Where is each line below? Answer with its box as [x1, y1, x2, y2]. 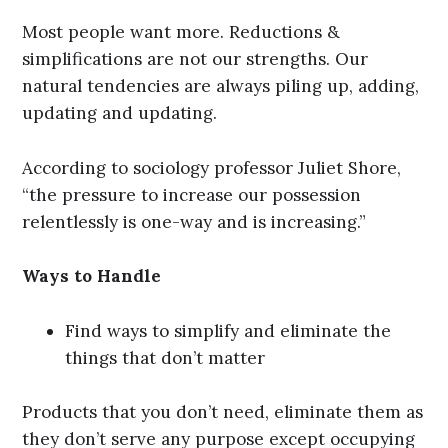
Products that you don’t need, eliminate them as [22, 401, 424, 424]
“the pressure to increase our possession [22, 183, 362, 206]
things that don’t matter [65, 346, 266, 369]
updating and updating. [22, 101, 218, 124]
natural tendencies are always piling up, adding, [22, 74, 420, 97]
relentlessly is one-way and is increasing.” [22, 210, 367, 233]
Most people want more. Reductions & [22, 20, 341, 43]
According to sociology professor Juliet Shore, [22, 156, 402, 179]
